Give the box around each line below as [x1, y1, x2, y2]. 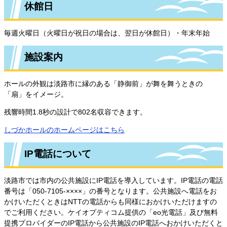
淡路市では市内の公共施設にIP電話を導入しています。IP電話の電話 [4, 176, 223, 184]
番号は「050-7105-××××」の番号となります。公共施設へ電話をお [4, 186, 217, 195]
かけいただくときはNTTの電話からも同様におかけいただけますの [4, 197, 217, 206]
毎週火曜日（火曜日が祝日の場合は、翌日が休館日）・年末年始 [4, 28, 210, 37]
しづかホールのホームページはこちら [4, 125, 125, 134]
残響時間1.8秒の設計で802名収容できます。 [4, 107, 147, 116]
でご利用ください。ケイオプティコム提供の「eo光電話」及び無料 [4, 208, 218, 216]
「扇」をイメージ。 [4, 90, 68, 98]
